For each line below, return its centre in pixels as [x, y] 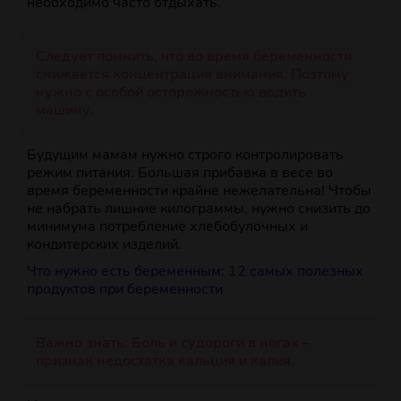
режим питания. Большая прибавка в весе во [180, 173]
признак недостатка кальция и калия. [165, 361]
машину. [64, 111]
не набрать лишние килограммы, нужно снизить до [199, 209]
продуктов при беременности [125, 290]
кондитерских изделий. [104, 245]
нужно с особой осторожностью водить [171, 93]
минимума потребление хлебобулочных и [167, 227]
